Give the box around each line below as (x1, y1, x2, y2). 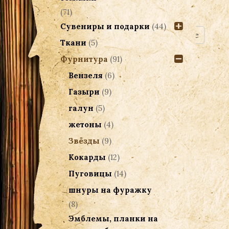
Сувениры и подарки (60, 21, 150, 31)
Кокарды (68, 152, 106, 162)
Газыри (68, 86, 100, 97)
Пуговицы (68, 168, 112, 178)
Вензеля (68, 70, 103, 80)
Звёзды (68, 135, 100, 146)
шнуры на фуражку (68, 185, 152, 195)
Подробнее (105, 29, 151, 40)
